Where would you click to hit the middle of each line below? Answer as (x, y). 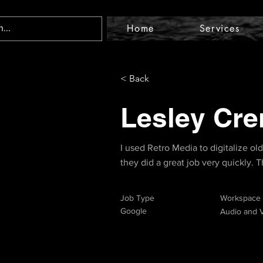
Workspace (240, 198)
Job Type (137, 198)
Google (134, 211)
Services (220, 28)
